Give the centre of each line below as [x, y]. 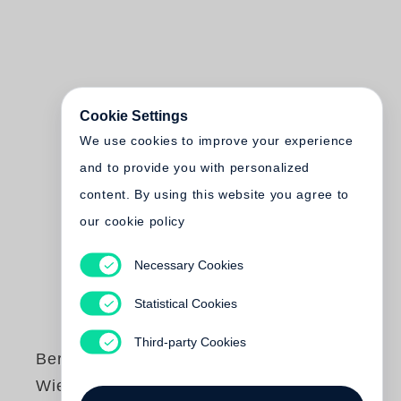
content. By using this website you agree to [215, 194]
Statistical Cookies [185, 303]
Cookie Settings [134, 116]
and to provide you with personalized [195, 167]
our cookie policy [132, 221]
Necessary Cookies [188, 264]
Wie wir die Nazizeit [114, 386]
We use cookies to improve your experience [217, 141]
